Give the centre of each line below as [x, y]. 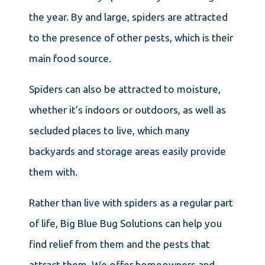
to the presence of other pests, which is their [131, 37]
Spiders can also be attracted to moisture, [125, 89]
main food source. [71, 58]
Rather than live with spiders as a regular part [131, 202]
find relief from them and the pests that [119, 244]
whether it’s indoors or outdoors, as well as [127, 109]
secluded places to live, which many [109, 130]
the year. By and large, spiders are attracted [128, 17]
